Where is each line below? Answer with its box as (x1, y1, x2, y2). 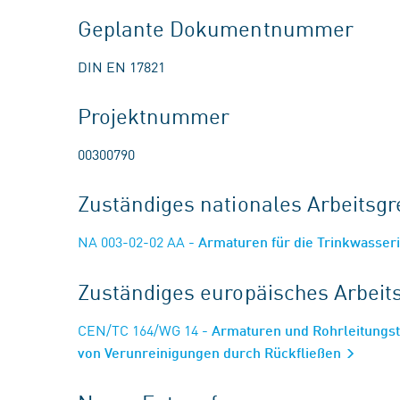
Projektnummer (78, 100, 230, 130)
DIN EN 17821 (78, 56, 165, 76)
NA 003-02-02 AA (78, 231, 185, 251)
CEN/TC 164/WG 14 (78, 320, 198, 339)
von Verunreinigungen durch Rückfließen (78, 344, 345, 361)
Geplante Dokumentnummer (78, 12, 354, 43)
